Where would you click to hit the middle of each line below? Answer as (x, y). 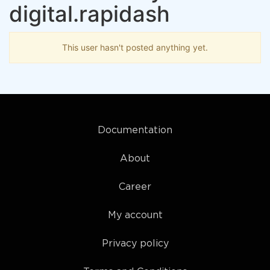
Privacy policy (135, 244)
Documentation (135, 130)
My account (135, 215)
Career (135, 187)
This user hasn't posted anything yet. (135, 47)
